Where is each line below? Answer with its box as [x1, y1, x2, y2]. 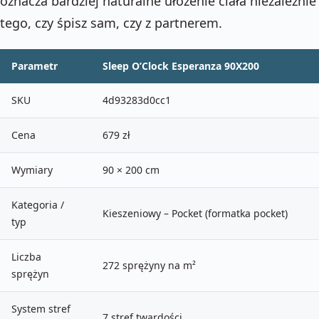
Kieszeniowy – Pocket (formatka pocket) [103, 206, 288, 220]
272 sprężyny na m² [103, 258, 196, 272]
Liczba [11, 249, 41, 263]
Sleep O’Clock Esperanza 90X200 [103, 58, 259, 73]
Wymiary [11, 162, 53, 177]
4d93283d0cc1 [103, 93, 171, 107]
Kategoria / [11, 197, 64, 211]
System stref [11, 301, 70, 315]
